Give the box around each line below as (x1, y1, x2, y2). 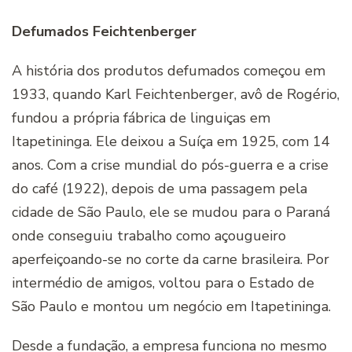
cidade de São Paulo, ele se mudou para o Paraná (12, 203, 330, 222)
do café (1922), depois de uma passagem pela (12, 179, 307, 199)
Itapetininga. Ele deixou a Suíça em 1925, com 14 (12, 132, 330, 152)
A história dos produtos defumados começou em (12, 61, 325, 81)
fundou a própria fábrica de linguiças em (12, 108, 270, 128)
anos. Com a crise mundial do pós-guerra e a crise (12, 156, 328, 175)
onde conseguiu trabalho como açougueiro (12, 226, 286, 246)
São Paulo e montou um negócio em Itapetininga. (12, 297, 331, 317)
